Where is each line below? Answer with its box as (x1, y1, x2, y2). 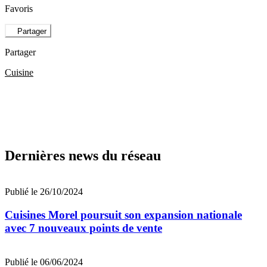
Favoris (5, 4, 33, 14)
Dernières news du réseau (5, 148, 161, 164)
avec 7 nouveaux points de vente (5, 222, 162, 235)
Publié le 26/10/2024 (5, 187, 83, 197)
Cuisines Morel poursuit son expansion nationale (5, 209, 242, 222)
